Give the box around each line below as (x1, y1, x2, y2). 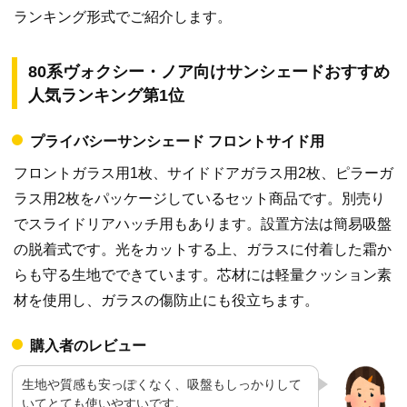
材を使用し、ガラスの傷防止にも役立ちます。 (14, 293, 319, 309)
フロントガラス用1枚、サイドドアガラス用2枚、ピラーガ (14, 165, 393, 182)
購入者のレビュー (30, 338, 146, 354)
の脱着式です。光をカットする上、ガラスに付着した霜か (14, 242, 392, 258)
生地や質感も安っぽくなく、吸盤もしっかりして (22, 377, 302, 392)
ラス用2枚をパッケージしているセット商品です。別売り (14, 191, 385, 207)
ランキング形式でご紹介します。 (14, 9, 232, 25)
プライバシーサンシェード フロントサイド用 (30, 134, 324, 150)
